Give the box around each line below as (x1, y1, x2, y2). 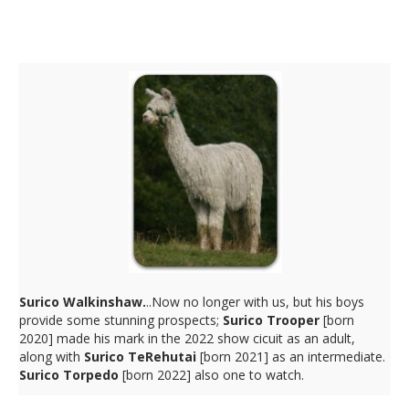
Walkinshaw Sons (18, 23, 186, 52)
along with (19, 348, 84, 366)
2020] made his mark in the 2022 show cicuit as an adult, (19, 330, 355, 348)
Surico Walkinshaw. (19, 293, 146, 311)
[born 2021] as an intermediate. (196, 348, 385, 366)
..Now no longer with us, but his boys (146, 293, 364, 311)
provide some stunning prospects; (19, 311, 223, 330)
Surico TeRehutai (84, 348, 196, 366)
